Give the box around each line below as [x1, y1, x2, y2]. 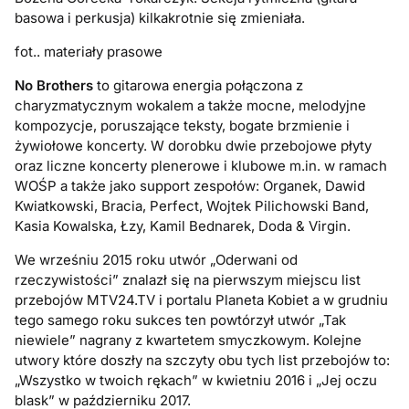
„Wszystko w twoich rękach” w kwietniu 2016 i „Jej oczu [15, 372, 378, 390]
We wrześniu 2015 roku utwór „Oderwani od [15, 251, 299, 269]
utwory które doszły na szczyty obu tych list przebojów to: [15, 351, 391, 370]
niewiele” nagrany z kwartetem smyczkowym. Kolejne [15, 331, 362, 350]
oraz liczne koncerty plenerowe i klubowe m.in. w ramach [15, 157, 388, 175]
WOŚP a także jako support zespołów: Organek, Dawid [15, 177, 366, 195]
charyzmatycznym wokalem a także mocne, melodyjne [15, 97, 367, 115]
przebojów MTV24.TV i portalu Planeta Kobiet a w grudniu [15, 291, 389, 309]
